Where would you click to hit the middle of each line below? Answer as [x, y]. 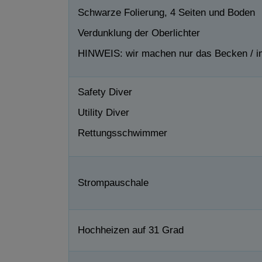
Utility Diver [104, 112]
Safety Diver [105, 92]
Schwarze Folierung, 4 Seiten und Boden [166, 12]
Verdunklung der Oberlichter [140, 33]
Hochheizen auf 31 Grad [131, 230]
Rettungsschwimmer [123, 133]
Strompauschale [113, 182]
